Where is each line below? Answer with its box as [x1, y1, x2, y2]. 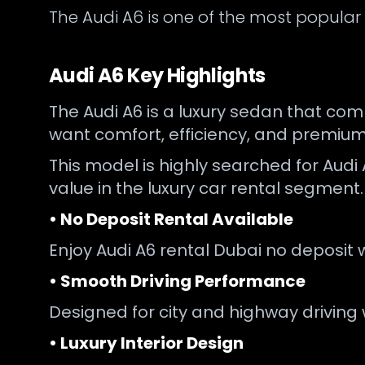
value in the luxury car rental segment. [49, 177, 363, 200]
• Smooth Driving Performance [49, 270, 306, 292]
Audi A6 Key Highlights [49, 62, 266, 89]
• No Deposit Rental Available [49, 208, 293, 231]
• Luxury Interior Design [49, 332, 244, 354]
